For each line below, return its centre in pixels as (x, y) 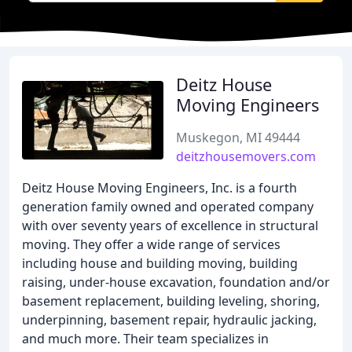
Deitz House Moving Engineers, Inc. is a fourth (159, 188)
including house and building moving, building (160, 263)
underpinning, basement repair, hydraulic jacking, (169, 320)
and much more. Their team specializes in (145, 339)
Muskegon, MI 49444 (238, 137)
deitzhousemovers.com (246, 156)
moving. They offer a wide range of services (151, 244)
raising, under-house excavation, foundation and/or (176, 282)
